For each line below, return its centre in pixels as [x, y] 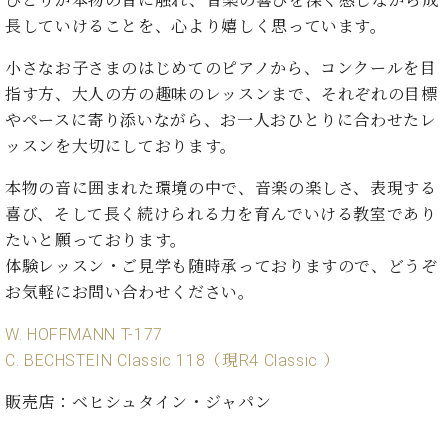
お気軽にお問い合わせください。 [130, 293]
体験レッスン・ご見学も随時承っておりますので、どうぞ [221, 267]
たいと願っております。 [96, 241]
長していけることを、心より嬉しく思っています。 [196, 27]
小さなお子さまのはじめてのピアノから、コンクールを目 [221, 69]
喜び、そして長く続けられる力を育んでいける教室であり [221, 215]
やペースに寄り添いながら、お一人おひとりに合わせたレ [221, 121]
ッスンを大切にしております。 [121, 147]
